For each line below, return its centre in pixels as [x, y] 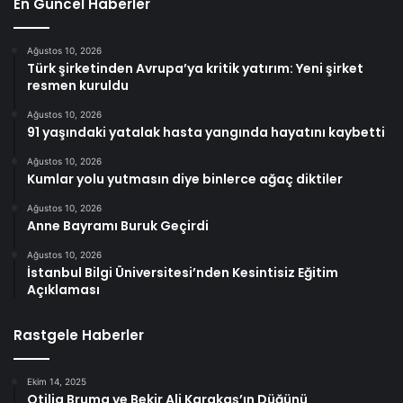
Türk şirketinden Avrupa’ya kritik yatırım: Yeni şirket [195, 69]
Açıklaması [63, 290]
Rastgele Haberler [79, 336]
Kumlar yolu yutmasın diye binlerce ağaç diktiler [185, 179]
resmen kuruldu [78, 86]
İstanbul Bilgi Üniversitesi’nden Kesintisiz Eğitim [183, 273]
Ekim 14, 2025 [57, 382]
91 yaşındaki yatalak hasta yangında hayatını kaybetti [206, 133]
